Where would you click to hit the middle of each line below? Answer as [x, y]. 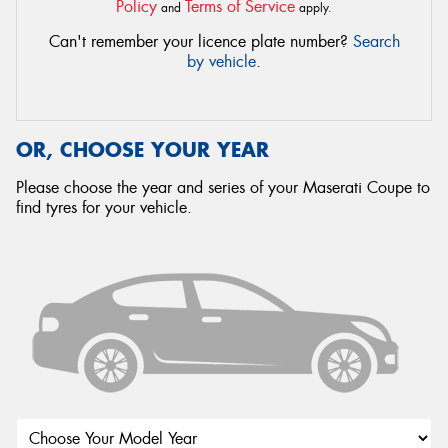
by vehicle [221, 61]
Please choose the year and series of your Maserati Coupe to [223, 187]
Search [376, 41]
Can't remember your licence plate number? [200, 41]
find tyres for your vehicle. [104, 207]
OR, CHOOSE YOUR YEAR [142, 149]
